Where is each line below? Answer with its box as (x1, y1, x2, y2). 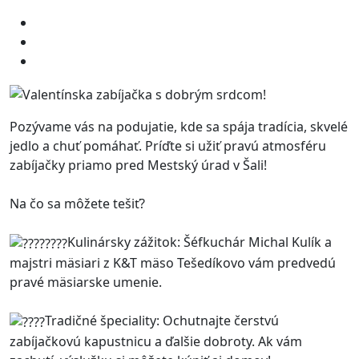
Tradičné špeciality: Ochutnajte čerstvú (45, 311, 279, 329)
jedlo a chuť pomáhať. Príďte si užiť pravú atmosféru (10, 137, 326, 155)
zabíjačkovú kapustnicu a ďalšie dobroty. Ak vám (10, 332, 302, 350)
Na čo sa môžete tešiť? (10, 195, 145, 213)
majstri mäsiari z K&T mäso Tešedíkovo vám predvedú (10, 253, 336, 272)
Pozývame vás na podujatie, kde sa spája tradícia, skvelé (10, 118, 348, 136)
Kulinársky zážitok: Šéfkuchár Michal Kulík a (67, 233, 332, 252)
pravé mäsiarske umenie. (10, 272, 162, 291)
